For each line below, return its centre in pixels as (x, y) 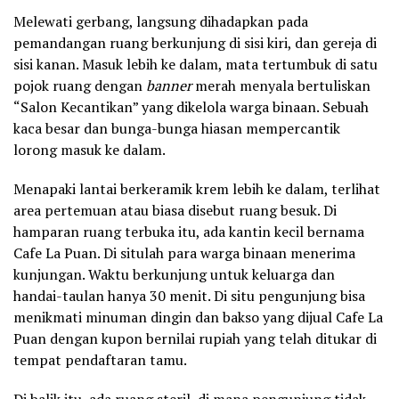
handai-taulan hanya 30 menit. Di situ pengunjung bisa (189, 296)
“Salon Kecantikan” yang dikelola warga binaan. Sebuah (191, 107)
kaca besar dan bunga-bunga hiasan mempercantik (177, 129)
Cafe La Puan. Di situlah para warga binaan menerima (184, 253)
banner (169, 86)
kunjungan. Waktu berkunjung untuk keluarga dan (174, 275)
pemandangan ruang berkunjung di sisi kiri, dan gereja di (195, 43)
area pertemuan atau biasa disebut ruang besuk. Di (175, 211)
